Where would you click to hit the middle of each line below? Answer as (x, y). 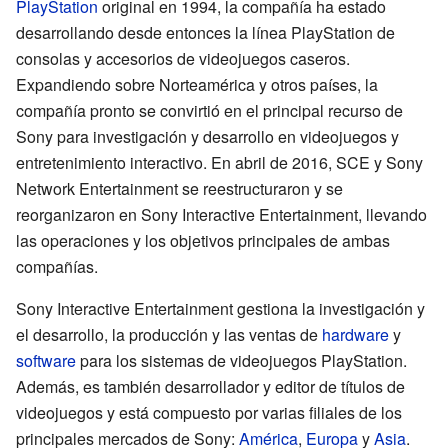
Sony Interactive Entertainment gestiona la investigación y (220, 308)
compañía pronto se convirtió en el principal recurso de (209, 110)
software (46, 360)
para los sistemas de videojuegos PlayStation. (241, 360)
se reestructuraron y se (260, 188)
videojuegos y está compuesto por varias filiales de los (209, 412)
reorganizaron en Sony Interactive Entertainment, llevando (221, 214)
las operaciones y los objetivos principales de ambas (203, 240)
